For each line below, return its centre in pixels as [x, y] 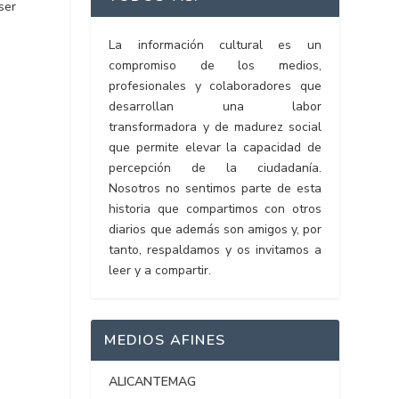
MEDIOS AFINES [165, 341]
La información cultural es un [215, 45]
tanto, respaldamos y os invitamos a [215, 250]
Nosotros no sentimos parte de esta [215, 189]
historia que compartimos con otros [215, 209]
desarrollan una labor [215, 107]
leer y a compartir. [160, 271]
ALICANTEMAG [153, 382]
